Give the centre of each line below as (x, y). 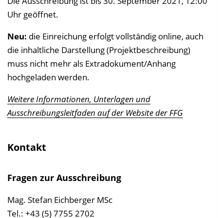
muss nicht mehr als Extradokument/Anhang (91, 64)
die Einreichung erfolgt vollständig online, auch (115, 36)
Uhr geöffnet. (33, 14)
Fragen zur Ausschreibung (64, 178)
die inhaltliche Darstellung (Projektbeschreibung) (99, 50)
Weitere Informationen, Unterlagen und (79, 99)
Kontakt (27, 147)
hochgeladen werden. (48, 77)
